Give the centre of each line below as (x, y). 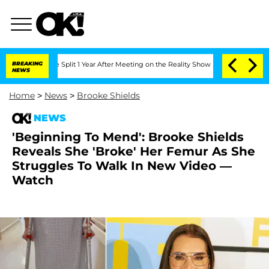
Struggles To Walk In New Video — (122, 166)
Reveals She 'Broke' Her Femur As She (134, 151)
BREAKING (27, 63)
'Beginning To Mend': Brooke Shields (128, 137)
